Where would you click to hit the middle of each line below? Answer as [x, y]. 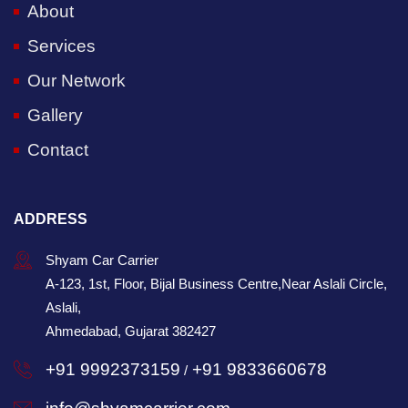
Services [61, 46]
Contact [58, 149]
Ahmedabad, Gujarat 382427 [131, 331]
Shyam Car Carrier [102, 260]
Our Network [76, 80]
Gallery [55, 115]
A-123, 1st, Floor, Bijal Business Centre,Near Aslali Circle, [216, 283]
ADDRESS [51, 219]
